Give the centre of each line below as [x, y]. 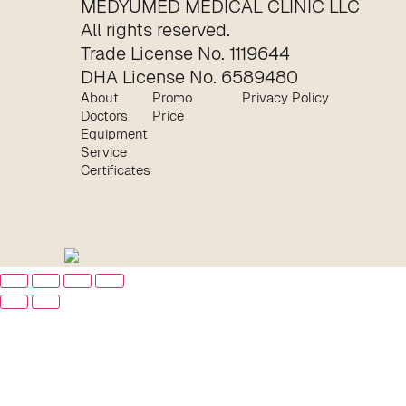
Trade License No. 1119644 [186, 53]
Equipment [115, 133]
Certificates [116, 169]
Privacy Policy [285, 97]
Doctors [105, 115]
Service [104, 151]
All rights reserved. [156, 29]
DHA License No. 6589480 [190, 77]
